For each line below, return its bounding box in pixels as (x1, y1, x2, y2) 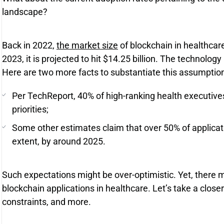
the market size (56, 40, 118, 50)
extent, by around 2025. (12, 136, 105, 146)
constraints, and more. (2, 196, 91, 207)
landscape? (2, 6, 47, 17)
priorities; (12, 104, 48, 114)
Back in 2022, (2, 40, 56, 50)
